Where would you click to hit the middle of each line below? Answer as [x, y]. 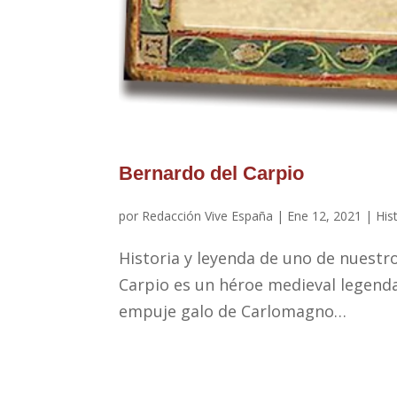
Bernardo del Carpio [212, 174]
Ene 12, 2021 [325, 216]
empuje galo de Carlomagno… [233, 311]
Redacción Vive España [208, 216]
